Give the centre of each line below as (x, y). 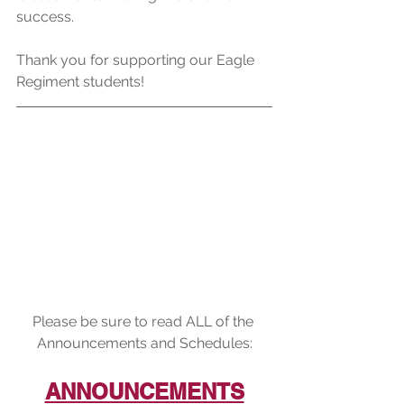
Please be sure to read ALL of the (144, 321)
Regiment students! (80, 81)
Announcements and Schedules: (144, 343)
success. (45, 16)
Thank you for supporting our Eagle (137, 60)
